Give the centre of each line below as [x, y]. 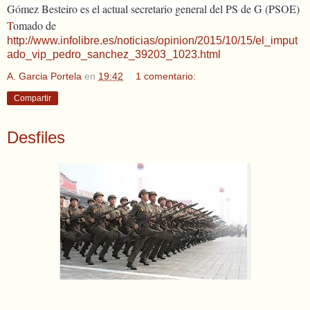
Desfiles [36, 137]
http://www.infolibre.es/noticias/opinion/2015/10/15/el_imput [152, 40]
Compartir [33, 98]
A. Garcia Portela [44, 76]
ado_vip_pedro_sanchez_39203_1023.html [114, 54]
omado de [35, 25]
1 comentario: [166, 76]
